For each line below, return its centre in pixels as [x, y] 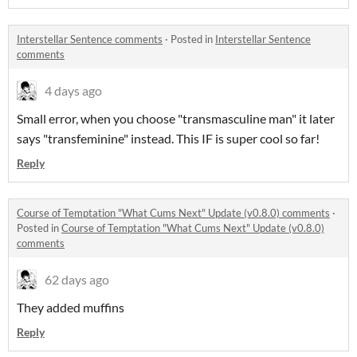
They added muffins [71, 307]
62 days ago [77, 279]
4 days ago [73, 90]
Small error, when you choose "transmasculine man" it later [176, 118]
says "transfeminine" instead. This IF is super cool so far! [168, 138]
